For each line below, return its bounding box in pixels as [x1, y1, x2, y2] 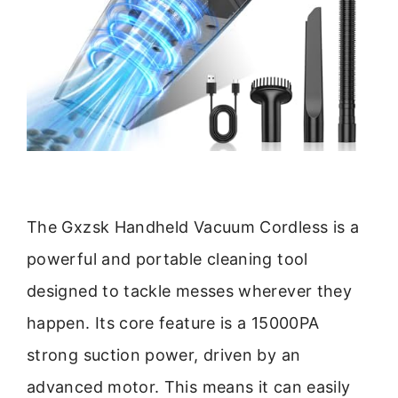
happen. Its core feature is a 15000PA [27, 314, 320, 333]
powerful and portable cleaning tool [27, 250, 308, 269]
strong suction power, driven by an [27, 346, 301, 365]
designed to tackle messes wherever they [27, 282, 353, 301]
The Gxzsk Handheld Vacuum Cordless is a [27, 218, 360, 237]
